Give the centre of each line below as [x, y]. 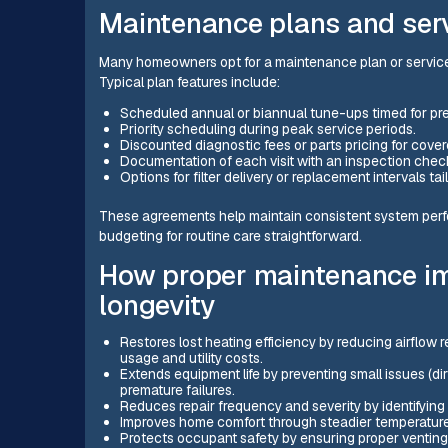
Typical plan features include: [190, 81]
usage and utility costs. [191, 357]
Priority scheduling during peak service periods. [267, 129]
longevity [157, 304]
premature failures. [177, 389]
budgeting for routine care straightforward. [231, 236]
